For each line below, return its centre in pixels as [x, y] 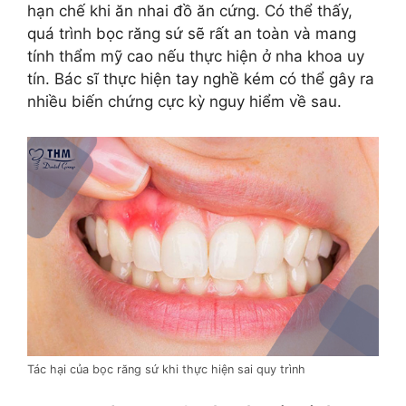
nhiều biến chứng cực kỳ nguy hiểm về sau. [184, 102]
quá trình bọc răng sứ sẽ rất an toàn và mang [192, 34]
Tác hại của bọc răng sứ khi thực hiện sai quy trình [166, 370]
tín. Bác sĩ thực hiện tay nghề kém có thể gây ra [201, 79]
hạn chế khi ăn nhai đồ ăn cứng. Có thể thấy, [190, 11]
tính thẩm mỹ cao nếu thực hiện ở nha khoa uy [196, 57]
